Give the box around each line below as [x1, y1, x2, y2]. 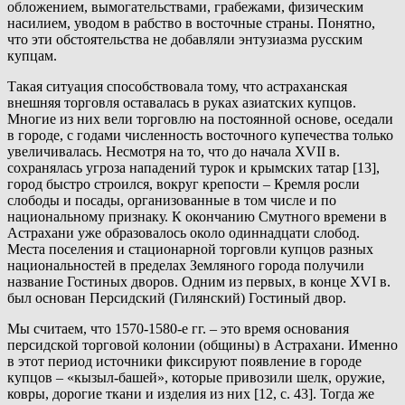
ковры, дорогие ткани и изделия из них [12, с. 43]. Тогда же [7, 386, 374, 402]
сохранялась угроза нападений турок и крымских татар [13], [7, 160, 380, 176]
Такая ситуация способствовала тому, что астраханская [7, 79, 347, 95]
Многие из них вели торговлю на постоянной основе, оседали [7, 111, 393, 127]
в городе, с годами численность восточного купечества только [7, 127, 393, 144]
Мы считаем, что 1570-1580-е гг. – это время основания [7, 321, 349, 337]
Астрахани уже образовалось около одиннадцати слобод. [7, 225, 360, 241]
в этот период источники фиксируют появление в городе [7, 353, 362, 370]
